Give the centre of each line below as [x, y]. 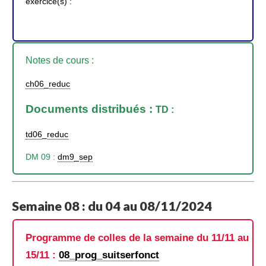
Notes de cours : [60, 60]
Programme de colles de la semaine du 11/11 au [137, 238]
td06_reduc [47, 134]
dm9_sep [75, 157]
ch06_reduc [48, 84]
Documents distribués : [91, 109]
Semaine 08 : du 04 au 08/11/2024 [112, 206]
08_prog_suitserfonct [109, 255]
